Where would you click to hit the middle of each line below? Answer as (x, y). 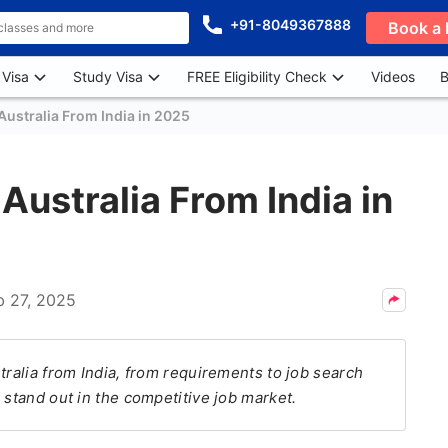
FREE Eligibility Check (257, 76)
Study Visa (108, 76)
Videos (393, 76)
